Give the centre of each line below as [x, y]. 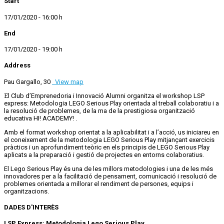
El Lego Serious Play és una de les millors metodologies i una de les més [108, 168]
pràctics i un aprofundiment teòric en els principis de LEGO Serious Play [107, 147]
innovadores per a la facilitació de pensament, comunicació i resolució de [110, 176]
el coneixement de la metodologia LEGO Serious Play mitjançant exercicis [109, 139]
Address [17, 65]
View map [68, 81]
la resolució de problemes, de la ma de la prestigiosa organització [99, 110]
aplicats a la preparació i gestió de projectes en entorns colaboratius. [104, 154]
